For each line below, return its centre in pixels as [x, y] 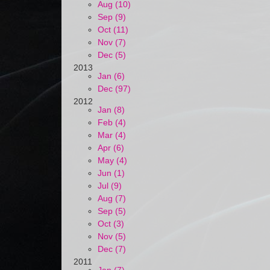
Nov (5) [112, 236]
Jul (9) [110, 186]
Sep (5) [112, 211]
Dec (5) [112, 55]
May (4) [112, 160]
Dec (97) [114, 89]
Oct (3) [111, 224]
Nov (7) [112, 42]
